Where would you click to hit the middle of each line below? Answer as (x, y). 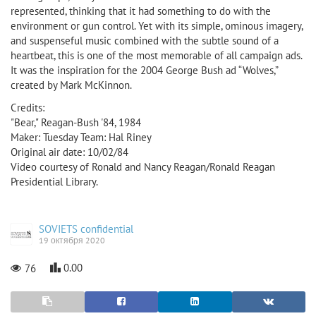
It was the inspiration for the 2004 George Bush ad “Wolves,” (144, 71)
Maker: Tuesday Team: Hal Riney (81, 137)
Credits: (28, 107)
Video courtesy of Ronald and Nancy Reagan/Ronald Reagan (143, 166)
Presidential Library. (54, 181)
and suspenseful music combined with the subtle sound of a (145, 41)
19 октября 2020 (72, 241)
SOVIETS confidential (86, 229)
